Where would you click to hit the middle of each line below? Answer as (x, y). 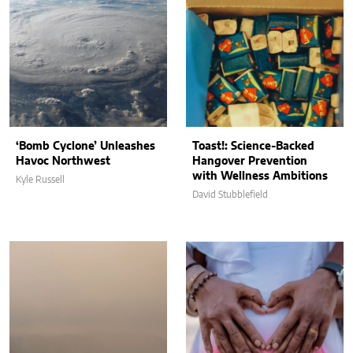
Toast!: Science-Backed (253, 146)
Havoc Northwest (63, 161)
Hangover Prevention (250, 161)
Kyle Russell (40, 179)
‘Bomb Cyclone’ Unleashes (85, 146)
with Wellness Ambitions (260, 176)
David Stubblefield (230, 194)
